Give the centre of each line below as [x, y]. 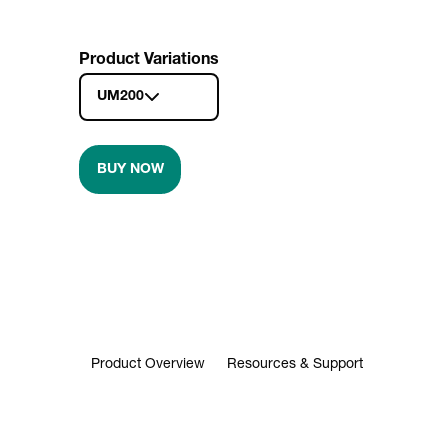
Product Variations [149, 61]
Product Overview [147, 365]
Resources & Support [294, 365]
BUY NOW [130, 169]
